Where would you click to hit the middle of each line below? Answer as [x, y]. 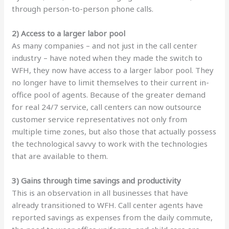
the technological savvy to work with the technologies [110, 144]
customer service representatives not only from [100, 119]
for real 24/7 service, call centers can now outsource [107, 107]
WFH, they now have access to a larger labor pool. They [113, 70]
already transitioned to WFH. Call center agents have [108, 205]
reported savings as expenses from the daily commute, [112, 217]
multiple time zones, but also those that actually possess [114, 131]
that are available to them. [60, 156]
